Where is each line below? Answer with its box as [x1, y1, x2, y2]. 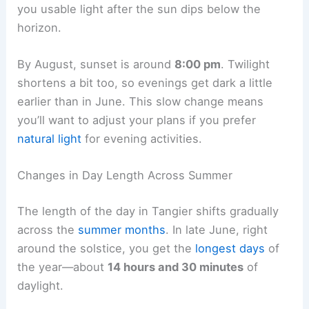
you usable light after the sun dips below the [17, 1, 261, 16]
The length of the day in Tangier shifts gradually [17, 204, 279, 219]
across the [17, 223, 79, 237]
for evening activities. [81, 132, 203, 146]
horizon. [17, 20, 62, 34]
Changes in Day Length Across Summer [17, 168, 233, 183]
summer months [78, 223, 166, 237]
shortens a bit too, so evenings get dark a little [17, 76, 273, 90]
